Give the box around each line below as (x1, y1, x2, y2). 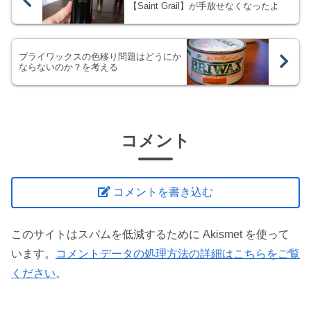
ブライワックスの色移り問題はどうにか (19, 51, 181, 62)
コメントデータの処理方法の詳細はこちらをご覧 (56, 247, 300, 260)
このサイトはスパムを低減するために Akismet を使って (11, 228, 289, 240)
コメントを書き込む (113, 185, 214, 198)
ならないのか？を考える (19, 61, 118, 72)
